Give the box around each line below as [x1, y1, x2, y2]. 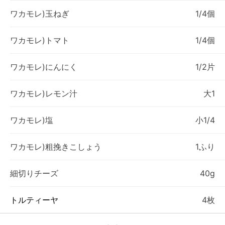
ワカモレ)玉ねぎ [10, 9, 69, 19]
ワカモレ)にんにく [10, 62, 77, 72]
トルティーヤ [10, 195, 58, 205]
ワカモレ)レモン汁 [10, 88, 77, 98]
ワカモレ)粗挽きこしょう [10, 142, 101, 152]
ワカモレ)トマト [10, 35, 69, 45]
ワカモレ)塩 [10, 115, 53, 125]
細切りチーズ [10, 168, 58, 178]
